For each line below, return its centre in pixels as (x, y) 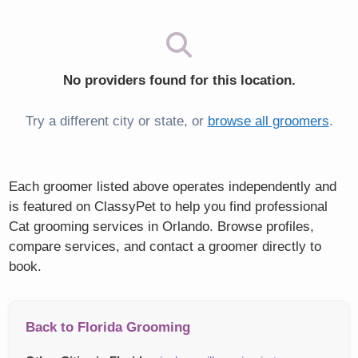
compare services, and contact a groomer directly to (165, 247)
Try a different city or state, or (116, 121)
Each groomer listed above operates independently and (173, 187)
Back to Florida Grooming (108, 328)
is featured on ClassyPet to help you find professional (169, 207)
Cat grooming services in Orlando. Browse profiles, (162, 227)
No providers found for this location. (179, 81)
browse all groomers (268, 121)
